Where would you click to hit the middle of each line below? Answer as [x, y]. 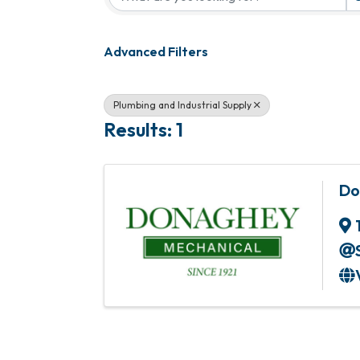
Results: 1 [143, 129]
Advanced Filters [156, 51]
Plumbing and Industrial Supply [182, 105]
